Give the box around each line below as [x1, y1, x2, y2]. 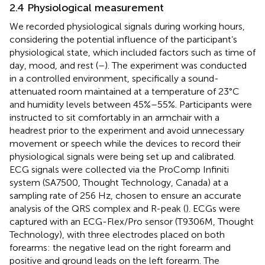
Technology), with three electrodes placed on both [9, 228, 225, 240]
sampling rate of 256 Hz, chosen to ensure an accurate [9, 189, 241, 201]
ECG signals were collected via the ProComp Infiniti [9, 163, 229, 175]
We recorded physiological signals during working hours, [9, 20, 245, 32]
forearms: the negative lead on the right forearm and [9, 241, 231, 253]
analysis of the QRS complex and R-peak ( [9, 202, 186, 214]
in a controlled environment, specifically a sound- [9, 72, 219, 84]
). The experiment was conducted [105, 59, 247, 71]
